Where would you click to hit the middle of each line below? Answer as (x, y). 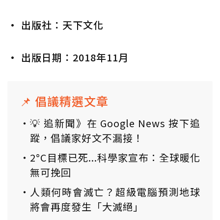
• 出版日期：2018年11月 (68, 57)
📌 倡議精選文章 (64, 101)
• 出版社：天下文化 (55, 25)
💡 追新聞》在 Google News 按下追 (115, 123)
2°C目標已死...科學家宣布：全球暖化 (115, 158)
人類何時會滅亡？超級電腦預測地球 (115, 192)
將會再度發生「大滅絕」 (87, 207)
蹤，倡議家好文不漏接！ (87, 138)
